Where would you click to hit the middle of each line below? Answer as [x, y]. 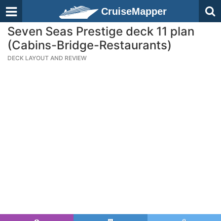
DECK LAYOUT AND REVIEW [47, 58]
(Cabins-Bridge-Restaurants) [90, 45]
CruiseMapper [134, 11]
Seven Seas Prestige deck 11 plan [101, 31]
